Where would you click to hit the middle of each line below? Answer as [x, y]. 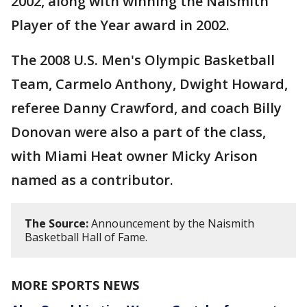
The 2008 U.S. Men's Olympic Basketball [143, 60]
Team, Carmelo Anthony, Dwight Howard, [149, 84]
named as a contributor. [92, 180]
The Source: [57, 224]
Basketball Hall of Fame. [86, 237]
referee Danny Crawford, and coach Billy [146, 108]
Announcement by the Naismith [171, 224]
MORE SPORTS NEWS [75, 285]
